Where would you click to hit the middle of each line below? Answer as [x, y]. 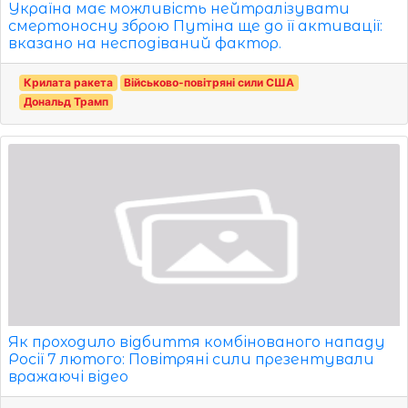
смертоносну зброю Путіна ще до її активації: [195, 25]
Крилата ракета [68, 82]
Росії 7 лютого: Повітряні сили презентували [191, 359]
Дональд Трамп [66, 101]
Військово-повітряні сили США [209, 82]
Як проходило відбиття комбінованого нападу [197, 342]
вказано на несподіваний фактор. [145, 43]
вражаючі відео [68, 376]
